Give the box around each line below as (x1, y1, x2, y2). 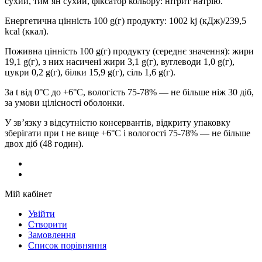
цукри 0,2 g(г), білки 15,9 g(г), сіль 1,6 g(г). (5, 67, 178, 78)
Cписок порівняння (28, 240, 106, 251)
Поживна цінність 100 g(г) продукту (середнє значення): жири (5, 46, 254, 57)
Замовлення (28, 230, 75, 240)
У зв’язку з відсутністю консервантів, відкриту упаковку (5, 118, 230, 128)
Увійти (28, 209, 55, 219)
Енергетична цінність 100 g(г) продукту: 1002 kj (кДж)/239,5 (5, 16, 246, 26)
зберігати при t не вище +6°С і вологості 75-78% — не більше (5, 128, 250, 139)
